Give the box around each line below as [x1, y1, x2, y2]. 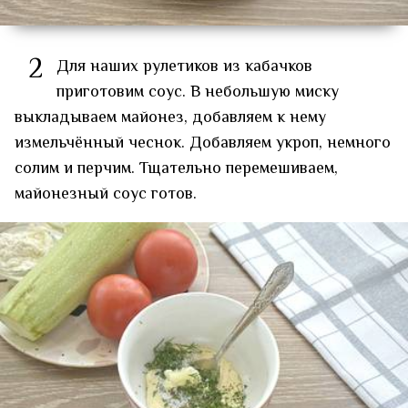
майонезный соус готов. [15, 181, 197, 208]
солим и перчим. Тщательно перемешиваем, [15, 156, 338, 182]
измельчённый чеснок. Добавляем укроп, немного [15, 130, 391, 157]
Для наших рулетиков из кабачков [56, 54, 312, 80]
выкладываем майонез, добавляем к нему [15, 105, 326, 131]
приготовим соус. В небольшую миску [56, 79, 339, 106]
